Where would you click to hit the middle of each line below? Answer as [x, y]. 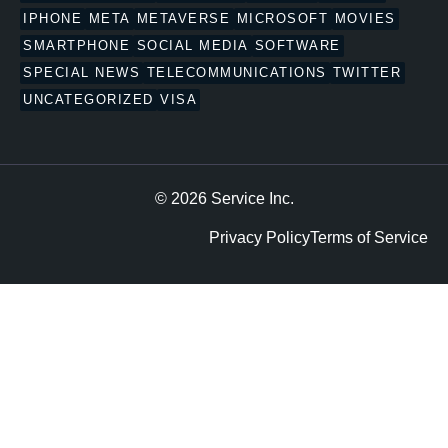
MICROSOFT [282, 19]
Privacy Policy [259, 238]
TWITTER [367, 73]
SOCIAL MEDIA [192, 46]
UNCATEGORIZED [88, 100]
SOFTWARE [297, 46]
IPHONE [53, 19]
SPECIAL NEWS [82, 73]
